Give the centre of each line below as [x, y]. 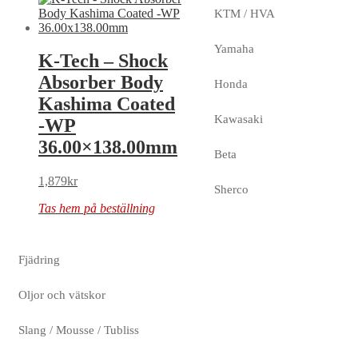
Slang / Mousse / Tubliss [79, 330]
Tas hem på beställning [97, 209]
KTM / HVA [244, 13]
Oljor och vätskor [62, 294]
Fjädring [39, 259]
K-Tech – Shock [103, 61]
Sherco [231, 189]
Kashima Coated [107, 104]
